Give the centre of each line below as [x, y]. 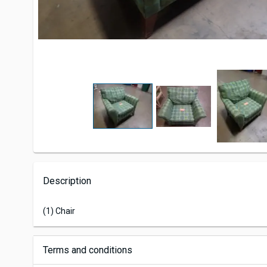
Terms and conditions [88, 250]
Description [67, 181]
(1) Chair [59, 211]
